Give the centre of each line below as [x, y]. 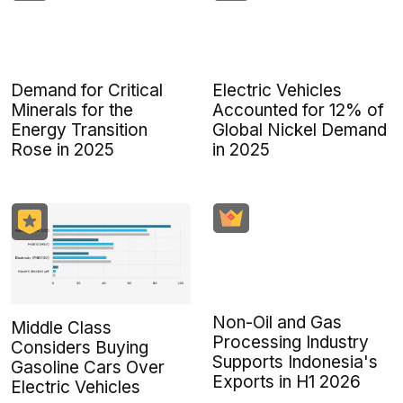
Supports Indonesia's [295, 362]
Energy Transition [79, 130]
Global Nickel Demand [300, 130]
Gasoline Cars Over [88, 368]
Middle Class [61, 328]
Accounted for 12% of [298, 110]
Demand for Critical [87, 90]
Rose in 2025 [63, 149]
